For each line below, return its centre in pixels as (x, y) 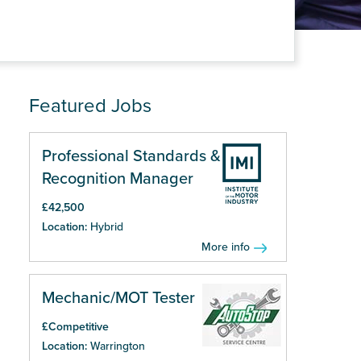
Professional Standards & (131, 156)
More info (226, 247)
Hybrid (107, 227)
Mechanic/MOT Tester (118, 298)
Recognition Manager (118, 179)
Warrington (118, 346)
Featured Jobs (90, 106)
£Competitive (75, 327)
